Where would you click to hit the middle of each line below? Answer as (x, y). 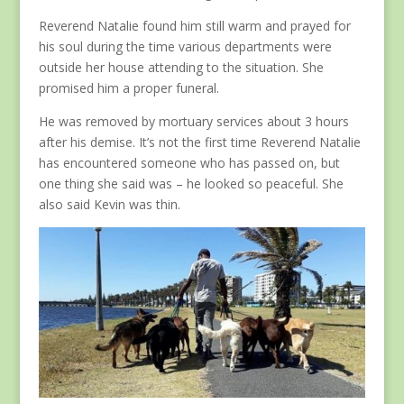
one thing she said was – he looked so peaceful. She (191, 183)
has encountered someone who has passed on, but (189, 162)
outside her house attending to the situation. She (181, 67)
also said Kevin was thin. (109, 204)
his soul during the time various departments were (185, 46)
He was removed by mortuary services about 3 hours (193, 121)
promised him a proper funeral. (129, 87)
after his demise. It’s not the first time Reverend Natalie (199, 142)
